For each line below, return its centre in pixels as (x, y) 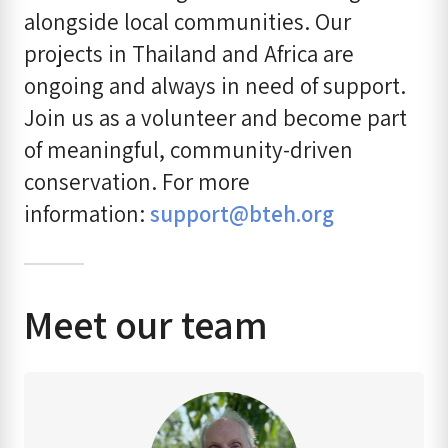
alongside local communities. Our (187, 22)
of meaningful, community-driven (188, 150)
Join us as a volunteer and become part (215, 118)
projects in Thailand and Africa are (189, 54)
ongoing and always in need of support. (215, 86)
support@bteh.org (242, 214)
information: (87, 214)
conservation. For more (137, 182)
